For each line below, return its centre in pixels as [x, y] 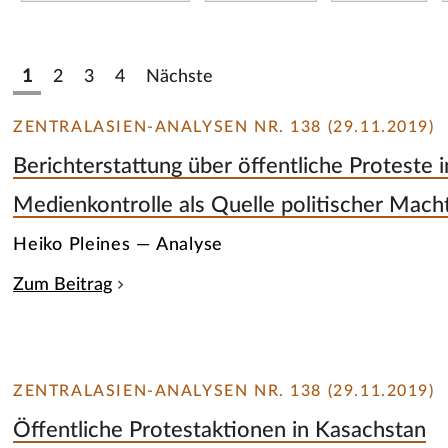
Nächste [180, 76]
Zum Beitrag [63, 285]
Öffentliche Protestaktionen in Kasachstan [220, 429]
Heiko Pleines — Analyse [118, 245]
